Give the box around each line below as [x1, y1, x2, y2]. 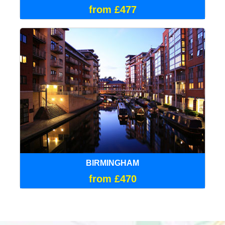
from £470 [88, 173, 137, 184]
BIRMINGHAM [86, 158, 139, 167]
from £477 [88, 4, 137, 15]
